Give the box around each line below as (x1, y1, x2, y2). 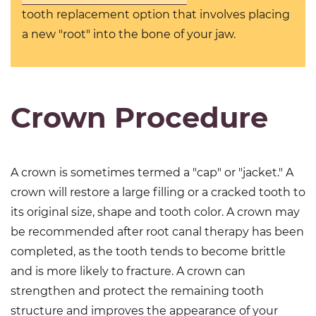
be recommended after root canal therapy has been (11, 225, 304, 238)
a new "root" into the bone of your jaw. (22, 28, 236, 41)
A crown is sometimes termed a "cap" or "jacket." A (11, 166, 293, 179)
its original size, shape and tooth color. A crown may (11, 205, 300, 219)
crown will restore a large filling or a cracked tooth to (11, 186, 305, 199)
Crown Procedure (11, 100, 268, 135)
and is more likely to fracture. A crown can (11, 265, 245, 278)
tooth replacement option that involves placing (22, 8, 290, 21)
